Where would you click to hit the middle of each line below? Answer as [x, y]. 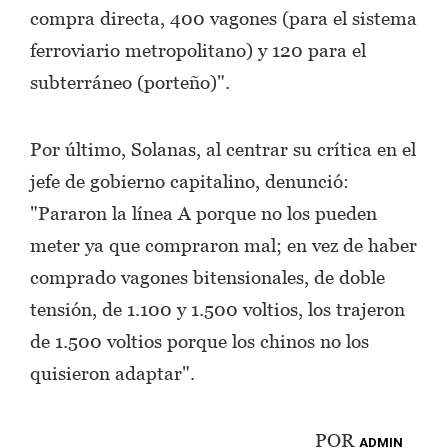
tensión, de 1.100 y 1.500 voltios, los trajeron [217, 308]
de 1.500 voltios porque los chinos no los [199, 340]
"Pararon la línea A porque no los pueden [203, 212]
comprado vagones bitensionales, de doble [207, 276]
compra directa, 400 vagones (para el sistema [223, 17]
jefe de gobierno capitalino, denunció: [189, 180]
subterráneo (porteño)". [130, 81]
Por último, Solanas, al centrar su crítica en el [223, 148]
